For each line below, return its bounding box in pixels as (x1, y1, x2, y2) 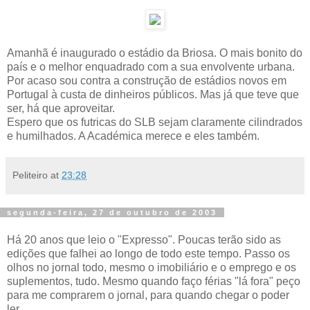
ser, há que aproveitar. (7, 102, 115, 114)
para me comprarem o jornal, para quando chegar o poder (7, 289, 289, 301)
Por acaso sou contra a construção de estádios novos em (7, 75, 286, 86)
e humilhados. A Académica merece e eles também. (7, 130, 259, 142)
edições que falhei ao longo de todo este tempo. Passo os (7, 247, 290, 259)
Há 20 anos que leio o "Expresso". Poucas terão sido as (7, 233, 281, 246)
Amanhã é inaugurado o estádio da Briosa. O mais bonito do (7, 47, 302, 59)
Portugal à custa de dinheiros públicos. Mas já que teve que (7, 89, 299, 100)
